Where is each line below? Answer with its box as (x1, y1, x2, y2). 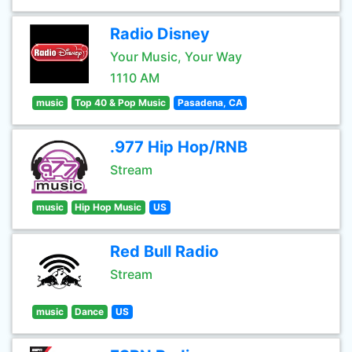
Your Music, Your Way (110, 49, 242, 64)
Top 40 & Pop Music (75, 97, 167, 108)
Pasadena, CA (177, 97, 243, 108)
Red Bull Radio (110, 242, 218, 261)
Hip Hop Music (75, 201, 142, 213)
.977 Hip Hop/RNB (110, 137, 247, 156)
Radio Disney (110, 24, 210, 43)
